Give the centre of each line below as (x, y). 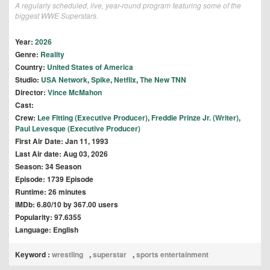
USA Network (64, 80)
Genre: (28, 55)
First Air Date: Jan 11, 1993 (62, 141)
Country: (31, 67)
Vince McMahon (75, 93)
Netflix (125, 80)
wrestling (67, 255)
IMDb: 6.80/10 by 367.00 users (67, 205)
